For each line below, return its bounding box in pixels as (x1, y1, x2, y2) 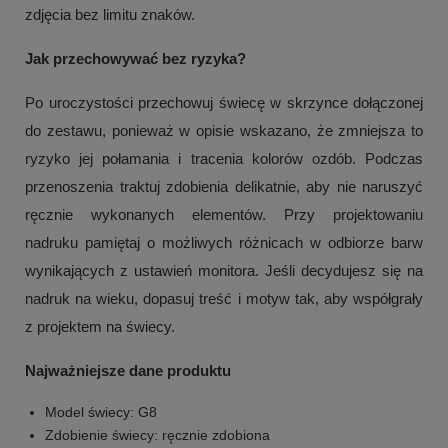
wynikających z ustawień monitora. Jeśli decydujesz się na (25, 262, 423, 280)
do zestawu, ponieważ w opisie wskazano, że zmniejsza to (25, 122, 423, 140)
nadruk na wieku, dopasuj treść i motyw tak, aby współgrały (25, 290, 423, 308)
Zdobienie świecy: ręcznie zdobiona (45, 427, 270, 444)
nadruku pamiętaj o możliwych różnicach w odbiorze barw (25, 234, 423, 252)
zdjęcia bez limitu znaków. (25, 6, 195, 24)
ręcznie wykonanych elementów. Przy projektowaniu (25, 206, 423, 224)
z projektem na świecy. (25, 318, 175, 336)
